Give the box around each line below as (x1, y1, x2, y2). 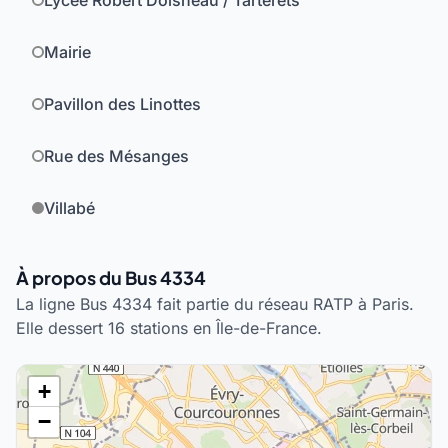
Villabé (44, 198, 95, 218)
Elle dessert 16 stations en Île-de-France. (16, 318, 322, 338)
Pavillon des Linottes (44, 94, 201, 114)
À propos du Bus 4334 (16, 266, 206, 289)
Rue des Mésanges (44, 146, 189, 166)
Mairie (44, 42, 91, 62)
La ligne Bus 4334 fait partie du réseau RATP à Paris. (16, 294, 414, 314)
